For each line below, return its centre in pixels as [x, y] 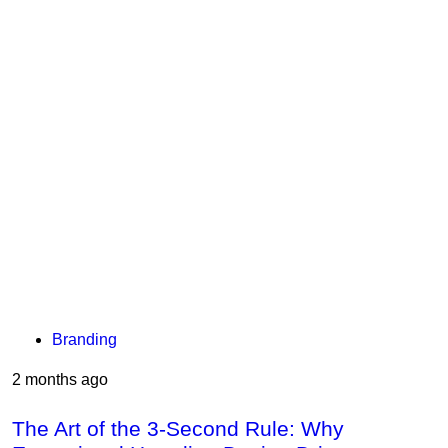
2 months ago [60, 379]
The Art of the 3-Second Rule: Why [178, 428]
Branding [84, 339]
